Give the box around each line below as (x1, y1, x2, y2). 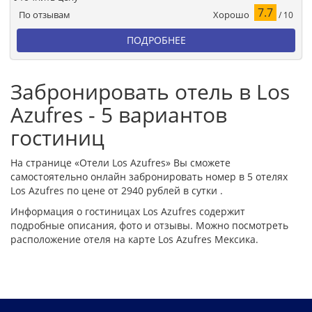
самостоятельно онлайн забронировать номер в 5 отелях (10, 169, 288, 183)
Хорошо (213, 8, 249, 21)
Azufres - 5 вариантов (10, 100, 227, 129)
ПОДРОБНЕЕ (126, 33, 186, 47)
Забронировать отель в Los (10, 77, 290, 106)
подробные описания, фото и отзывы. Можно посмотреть (10, 218, 288, 232)
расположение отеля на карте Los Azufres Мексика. (10, 232, 258, 246)
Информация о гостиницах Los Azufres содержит (10, 204, 245, 218)
